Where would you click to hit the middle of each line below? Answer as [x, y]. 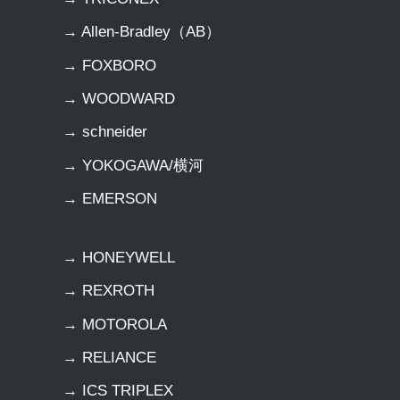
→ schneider [105, 132]
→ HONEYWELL [119, 257]
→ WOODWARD [119, 98]
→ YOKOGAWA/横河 [133, 165]
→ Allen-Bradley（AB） [142, 32]
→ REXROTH [109, 291]
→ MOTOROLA [115, 324]
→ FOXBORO [110, 65]
